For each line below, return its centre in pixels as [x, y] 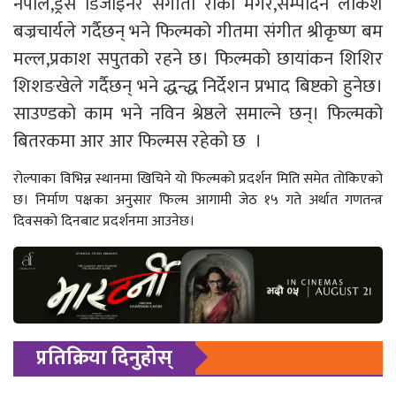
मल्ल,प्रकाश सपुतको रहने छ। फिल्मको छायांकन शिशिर [198, 59]
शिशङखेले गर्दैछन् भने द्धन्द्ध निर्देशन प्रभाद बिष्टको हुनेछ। [198, 87]
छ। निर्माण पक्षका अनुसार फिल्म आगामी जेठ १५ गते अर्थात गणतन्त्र [198, 201]
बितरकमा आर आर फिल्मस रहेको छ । [137, 141]
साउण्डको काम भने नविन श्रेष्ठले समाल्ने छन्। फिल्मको [198, 114]
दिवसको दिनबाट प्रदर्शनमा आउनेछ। [104, 222]
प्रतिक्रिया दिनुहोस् [104, 358]
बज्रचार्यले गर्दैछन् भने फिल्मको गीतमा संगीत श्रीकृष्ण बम [198, 32]
